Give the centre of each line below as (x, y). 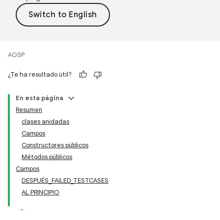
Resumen (29, 110)
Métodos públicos (47, 157)
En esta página (40, 98)
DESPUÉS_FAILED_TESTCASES (65, 180)
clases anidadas (45, 122)
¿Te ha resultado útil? (40, 74)
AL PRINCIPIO (41, 192)
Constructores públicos (55, 145)
